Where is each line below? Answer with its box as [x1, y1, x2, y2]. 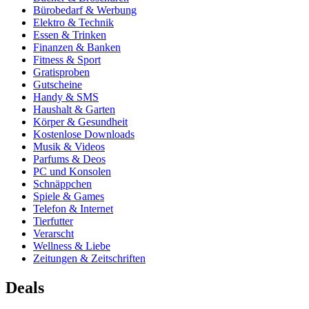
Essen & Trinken [33, 28, 106, 41]
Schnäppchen [33, 177, 92, 190]
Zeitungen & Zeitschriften [33, 252, 146, 264]
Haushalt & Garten [33, 103, 115, 115]
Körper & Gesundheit [33, 115, 128, 128]
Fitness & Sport [33, 53, 101, 66]
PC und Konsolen [33, 165, 111, 177]
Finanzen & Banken [33, 41, 121, 53]
